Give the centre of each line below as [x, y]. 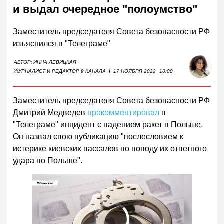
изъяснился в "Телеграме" [62, 43]
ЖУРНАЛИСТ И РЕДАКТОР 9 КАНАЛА [60, 71]
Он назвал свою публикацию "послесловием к [98, 136]
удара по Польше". [48, 160]
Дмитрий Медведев [50, 112]
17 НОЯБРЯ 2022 [135, 71]
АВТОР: [23, 62]
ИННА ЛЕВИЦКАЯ [55, 62]
